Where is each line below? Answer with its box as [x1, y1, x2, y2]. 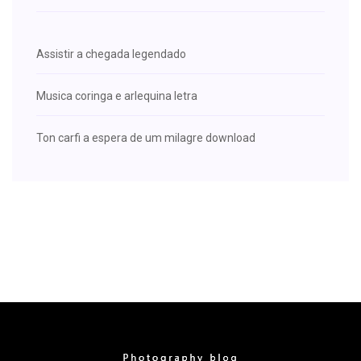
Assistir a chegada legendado [36, 47, 186, 60]
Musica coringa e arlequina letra [36, 89, 197, 102]
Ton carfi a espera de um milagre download [36, 131, 255, 144]
